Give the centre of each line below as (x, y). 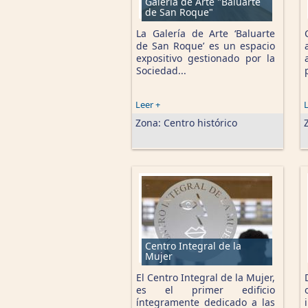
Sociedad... (161, 70)
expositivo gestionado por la (206, 58)
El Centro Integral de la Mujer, (206, 277)
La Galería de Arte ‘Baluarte (206, 33)
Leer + (148, 104)
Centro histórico (200, 123)
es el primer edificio (206, 290)
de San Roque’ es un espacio (206, 46)
